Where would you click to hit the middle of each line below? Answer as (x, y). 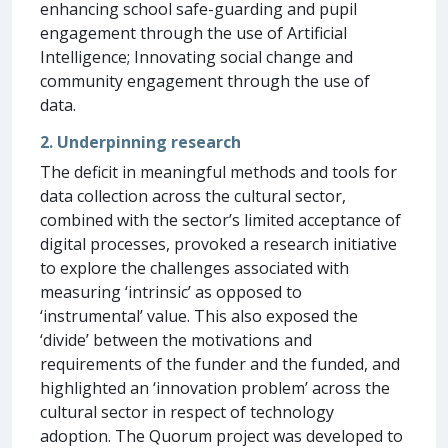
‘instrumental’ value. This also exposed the (199, 315)
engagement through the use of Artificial (193, 32)
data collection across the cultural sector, (193, 195)
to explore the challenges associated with (194, 267)
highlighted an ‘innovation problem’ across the (215, 387)
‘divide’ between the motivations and (176, 339)
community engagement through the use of (205, 80)
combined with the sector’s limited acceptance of (220, 219)
